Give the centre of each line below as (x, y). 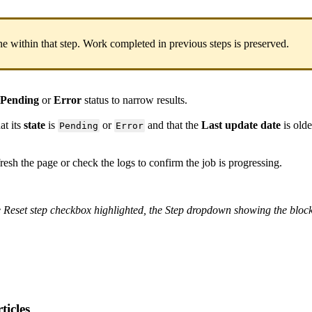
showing (252, 210)
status (96, 100)
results (171, 100)
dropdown (209, 210)
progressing (254, 163)
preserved (265, 44)
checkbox (71, 210)
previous (188, 44)
